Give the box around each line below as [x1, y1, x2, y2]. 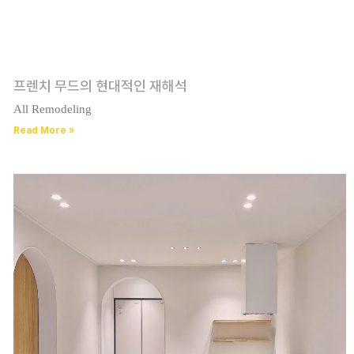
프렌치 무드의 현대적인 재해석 [13, 77, 187, 94]
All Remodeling [13, 102, 92, 115]
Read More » [13, 124, 74, 136]
